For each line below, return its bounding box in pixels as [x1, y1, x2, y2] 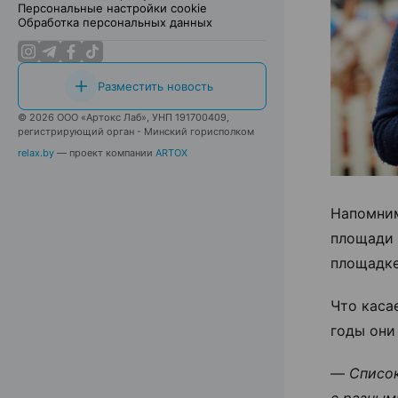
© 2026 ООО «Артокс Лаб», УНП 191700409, [18, 111, 229, 123]
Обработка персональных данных [18, 15, 212, 29]
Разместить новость [97, 79, 213, 93]
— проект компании [57, 147, 153, 159]
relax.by [18, 147, 54, 159]
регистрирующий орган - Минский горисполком [18, 125, 254, 138]
